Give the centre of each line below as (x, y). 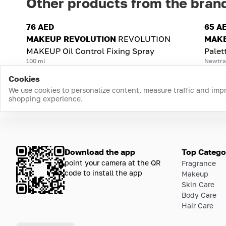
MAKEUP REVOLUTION (71, 39)
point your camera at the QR (113, 162)
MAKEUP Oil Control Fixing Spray (90, 51)
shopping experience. (46, 98)
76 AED (40, 26)
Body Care (199, 195)
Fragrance (199, 163)
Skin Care (198, 184)
